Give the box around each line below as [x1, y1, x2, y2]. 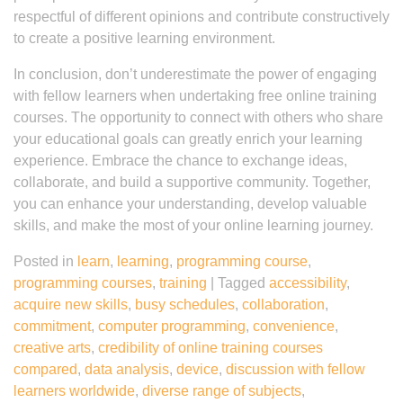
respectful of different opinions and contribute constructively [13, 9, 390, 24]
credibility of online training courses [98, 340, 323, 355]
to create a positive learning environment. [13, 31, 275, 46]
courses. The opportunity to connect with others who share [13, 110, 383, 125]
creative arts [13, 340, 91, 355]
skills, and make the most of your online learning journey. [13, 218, 373, 233]
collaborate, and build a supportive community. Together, [13, 175, 371, 190]
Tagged [218, 275, 269, 291]
